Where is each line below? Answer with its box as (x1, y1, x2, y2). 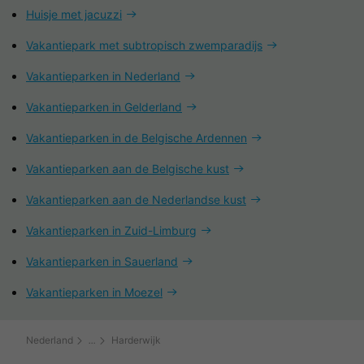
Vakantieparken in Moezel (26, 284, 162, 299)
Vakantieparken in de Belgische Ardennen (26, 130, 247, 145)
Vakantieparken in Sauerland (26, 253, 178, 268)
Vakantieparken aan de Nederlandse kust (26, 192, 246, 206)
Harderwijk (111, 333, 161, 346)
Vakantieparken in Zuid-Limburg (26, 223, 197, 237)
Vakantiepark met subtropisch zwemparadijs (26, 37, 262, 52)
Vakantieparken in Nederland (26, 68, 180, 83)
